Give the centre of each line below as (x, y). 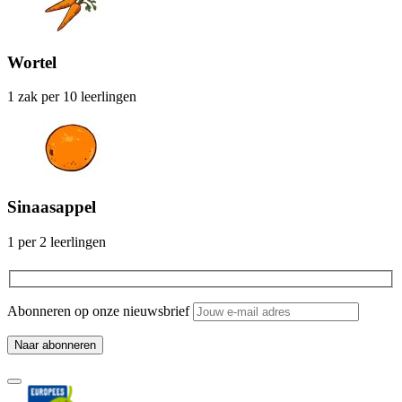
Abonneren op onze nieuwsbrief (98, 310)
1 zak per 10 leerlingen (72, 97)
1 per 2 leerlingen (57, 241)
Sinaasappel (52, 207)
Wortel (32, 62)
